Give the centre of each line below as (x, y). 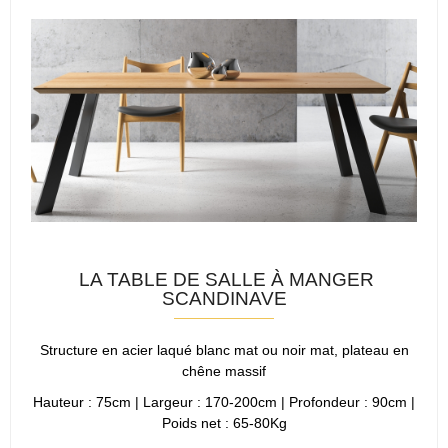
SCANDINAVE (224, 298)
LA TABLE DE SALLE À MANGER (224, 279)
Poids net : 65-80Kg (224, 423)
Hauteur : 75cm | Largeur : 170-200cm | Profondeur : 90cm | (224, 402)
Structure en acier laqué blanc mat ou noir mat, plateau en (224, 349)
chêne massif (224, 370)
